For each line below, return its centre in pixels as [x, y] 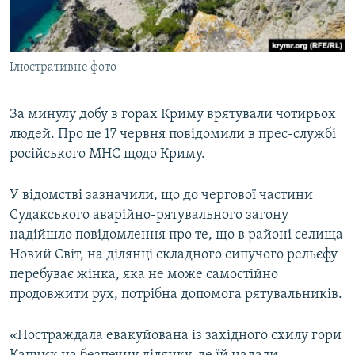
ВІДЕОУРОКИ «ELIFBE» [80, 15]
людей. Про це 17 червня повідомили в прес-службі [173, 135]
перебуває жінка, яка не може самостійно [144, 275]
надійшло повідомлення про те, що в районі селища [176, 235]
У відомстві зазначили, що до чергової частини [161, 196]
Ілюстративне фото [63, 68]
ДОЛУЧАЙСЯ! [45, 99]
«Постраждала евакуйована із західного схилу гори [176, 336]
